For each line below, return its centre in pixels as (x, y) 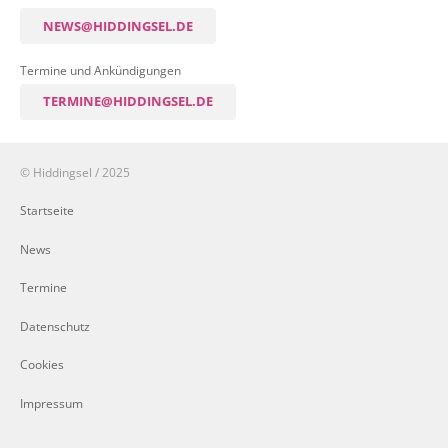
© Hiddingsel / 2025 (74, 171)
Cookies (41, 364)
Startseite (46, 210)
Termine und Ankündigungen (100, 70)
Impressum (51, 402)
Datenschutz (54, 325)
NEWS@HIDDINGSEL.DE (117, 25)
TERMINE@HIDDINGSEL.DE (127, 101)
